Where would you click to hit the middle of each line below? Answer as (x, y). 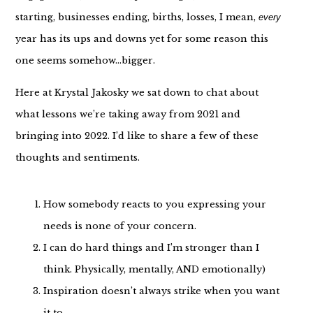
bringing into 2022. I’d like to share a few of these (137, 136)
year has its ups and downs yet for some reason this (141, 39)
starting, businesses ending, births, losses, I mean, (137, 17)
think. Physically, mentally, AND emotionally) (154, 270)
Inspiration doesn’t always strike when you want (161, 291)
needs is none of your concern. (119, 226)
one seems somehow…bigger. (85, 61)
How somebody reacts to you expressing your (154, 205)
